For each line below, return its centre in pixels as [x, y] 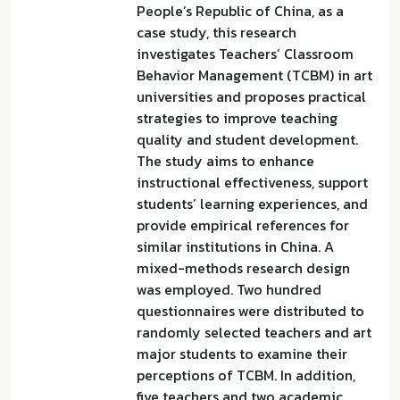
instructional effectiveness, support [252, 182]
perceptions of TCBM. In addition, [246, 375]
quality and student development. [247, 139]
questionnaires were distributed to [250, 311]
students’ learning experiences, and [252, 204]
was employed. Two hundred [229, 289]
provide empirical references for [243, 225]
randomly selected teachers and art [254, 332]
